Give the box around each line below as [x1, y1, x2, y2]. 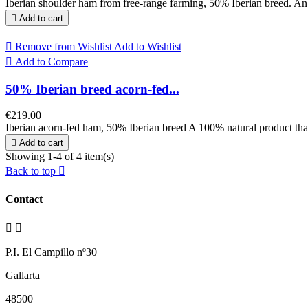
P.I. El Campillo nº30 [5, 245, 97, 258]
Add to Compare [15, 56, 88, 67]
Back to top [5, 165, 58, 177]
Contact [5, 192, 43, 205]
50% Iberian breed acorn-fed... [5, 81, 179, 96]
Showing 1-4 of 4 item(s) [5, 151, 114, 163]
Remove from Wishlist [15, 41, 112, 52]
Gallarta [5, 269, 40, 281]
